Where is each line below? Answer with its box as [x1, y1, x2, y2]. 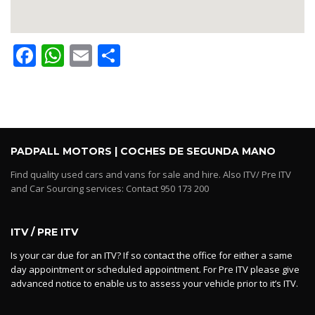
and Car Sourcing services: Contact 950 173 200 [11, 181, 209, 195]
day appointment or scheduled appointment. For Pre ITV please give [11, 262, 300, 276]
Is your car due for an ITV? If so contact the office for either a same [11, 248, 292, 262]
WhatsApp [64, 39, 172, 70]
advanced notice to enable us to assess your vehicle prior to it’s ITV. [11, 276, 298, 290]
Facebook [36, 39, 135, 70]
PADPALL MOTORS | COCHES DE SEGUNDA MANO [11, 144, 276, 157]
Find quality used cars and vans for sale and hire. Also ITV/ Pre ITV [11, 167, 291, 181]
